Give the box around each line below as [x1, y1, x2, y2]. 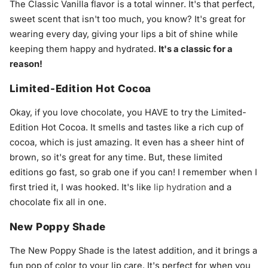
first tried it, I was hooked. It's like [9, 182, 154, 193]
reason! [9, 59, 42, 70]
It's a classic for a [158, 44, 233, 55]
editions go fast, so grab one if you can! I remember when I [9, 167, 257, 178]
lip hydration [153, 182, 206, 193]
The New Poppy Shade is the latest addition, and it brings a [9, 245, 257, 257]
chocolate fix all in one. [9, 197, 106, 208]
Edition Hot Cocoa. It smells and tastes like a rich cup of [9, 122, 243, 133]
